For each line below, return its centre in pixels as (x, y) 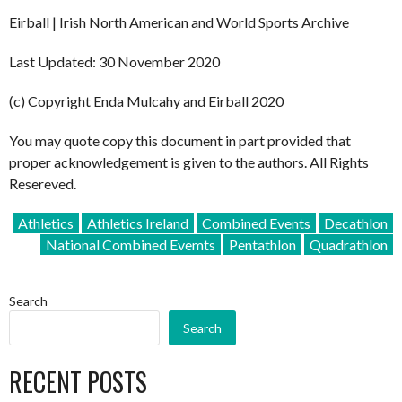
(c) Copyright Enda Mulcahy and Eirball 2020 (146, 100)
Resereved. (43, 183)
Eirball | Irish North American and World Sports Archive (179, 22)
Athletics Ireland (138, 223)
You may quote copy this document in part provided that (180, 140)
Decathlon (356, 223)
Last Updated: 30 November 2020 (114, 61)
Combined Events (256, 223)
